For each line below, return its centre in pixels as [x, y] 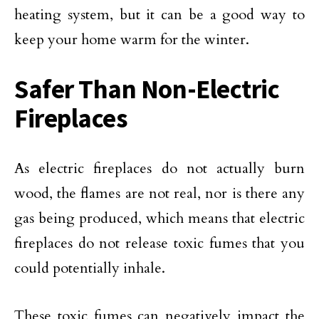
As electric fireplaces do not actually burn [159, 168]
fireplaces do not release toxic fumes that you [159, 243]
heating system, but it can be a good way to [159, 15]
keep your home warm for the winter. [132, 40]
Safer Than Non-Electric [147, 89]
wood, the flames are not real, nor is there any [159, 193]
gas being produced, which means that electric [159, 218]
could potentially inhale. [90, 268]
